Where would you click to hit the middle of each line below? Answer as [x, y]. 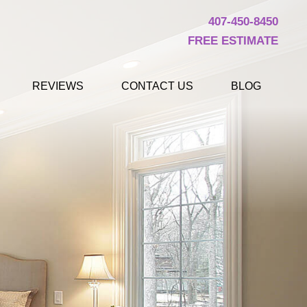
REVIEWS [58, 86]
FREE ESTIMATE [233, 41]
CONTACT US [157, 86]
